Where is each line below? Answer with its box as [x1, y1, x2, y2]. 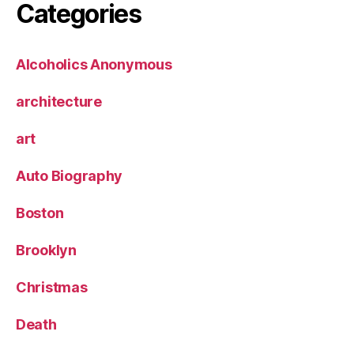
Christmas [16, 278, 88, 296]
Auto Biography [16, 167, 123, 184]
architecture [16, 92, 102, 110]
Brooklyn [16, 241, 77, 258]
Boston [16, 204, 64, 221]
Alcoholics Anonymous [16, 55, 172, 73]
